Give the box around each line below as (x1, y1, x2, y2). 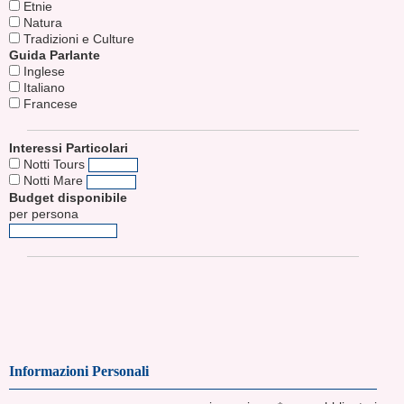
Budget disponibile (9, 189, 127, 205)
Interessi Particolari (9, 140, 128, 155)
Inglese (20, 63, 65, 78)
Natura (20, 14, 62, 30)
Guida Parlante (9, 47, 100, 62)
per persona (9, 206, 78, 221)
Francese (20, 96, 78, 111)
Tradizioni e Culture (20, 31, 134, 46)
